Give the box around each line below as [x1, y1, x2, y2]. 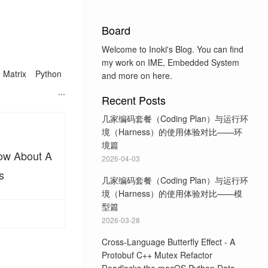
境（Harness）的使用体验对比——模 [101, 187, 242, 199]
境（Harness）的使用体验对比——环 [101, 126, 242, 138]
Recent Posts [101, 92, 166, 108]
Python [35, 68, 62, 80]
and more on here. [101, 69, 172, 81]
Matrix [3, 68, 26, 80]
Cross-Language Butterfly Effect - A [101, 236, 235, 248]
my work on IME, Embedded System [101, 56, 239, 68]
